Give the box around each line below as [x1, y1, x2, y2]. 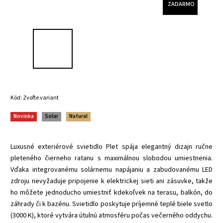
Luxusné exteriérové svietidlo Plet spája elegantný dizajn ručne [10, 141, 213, 152]
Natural [69, 112, 88, 120]
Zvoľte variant [23, 93, 59, 102]
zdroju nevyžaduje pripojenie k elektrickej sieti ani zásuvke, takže [10, 176, 213, 186]
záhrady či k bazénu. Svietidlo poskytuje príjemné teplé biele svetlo [10, 199, 213, 209]
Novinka [13, 112, 34, 120]
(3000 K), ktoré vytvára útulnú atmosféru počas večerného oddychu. [10, 210, 213, 221]
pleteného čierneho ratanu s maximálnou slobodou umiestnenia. [10, 153, 213, 163]
